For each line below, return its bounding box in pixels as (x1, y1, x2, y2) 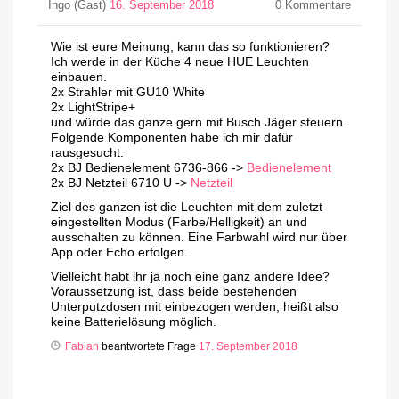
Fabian (65, 340, 99, 354)
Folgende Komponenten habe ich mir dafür (51, 130, 293, 145)
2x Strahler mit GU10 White (51, 85, 205, 100)
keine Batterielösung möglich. (51, 314, 216, 330)
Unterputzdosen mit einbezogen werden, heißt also (51, 299, 338, 314)
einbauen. (51, 69, 107, 85)
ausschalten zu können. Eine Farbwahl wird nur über (51, 230, 347, 245)
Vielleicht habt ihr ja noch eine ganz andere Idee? (51, 269, 330, 284)
